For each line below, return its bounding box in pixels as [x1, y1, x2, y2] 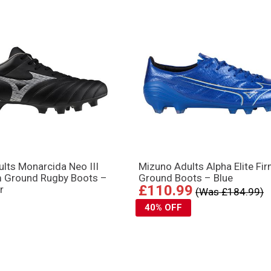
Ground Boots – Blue [139, 172, 233, 184]
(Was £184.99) [195, 186, 264, 198]
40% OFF [145, 202, 183, 214]
